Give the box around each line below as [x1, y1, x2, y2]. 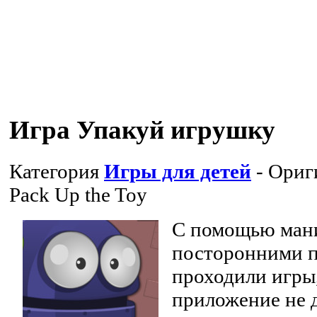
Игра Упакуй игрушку [9, 115, 275, 144]
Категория [9, 159, 104, 183]
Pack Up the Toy [9, 183, 147, 206]
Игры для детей [104, 159, 251, 183]
